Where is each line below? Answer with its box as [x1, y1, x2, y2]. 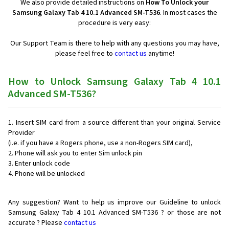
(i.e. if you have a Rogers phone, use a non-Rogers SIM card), [8, 138, 193, 149]
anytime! [146, 49, 174, 59]
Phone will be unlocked [15, 169, 85, 179]
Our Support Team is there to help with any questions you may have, [10, 38, 219, 49]
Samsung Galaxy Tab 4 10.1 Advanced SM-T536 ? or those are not [8, 208, 221, 218]
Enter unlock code [15, 158, 70, 169]
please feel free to [55, 49, 114, 59]
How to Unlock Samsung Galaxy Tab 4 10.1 [8, 75, 221, 89]
